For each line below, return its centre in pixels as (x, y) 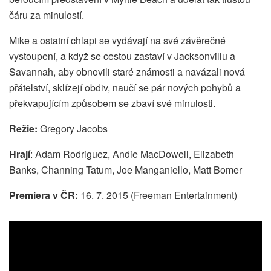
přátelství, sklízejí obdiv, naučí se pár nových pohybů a (125, 87)
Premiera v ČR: (44, 195)
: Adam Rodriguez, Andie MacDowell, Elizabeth (132, 154)
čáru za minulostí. (47, 15)
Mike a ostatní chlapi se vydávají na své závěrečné (117, 40)
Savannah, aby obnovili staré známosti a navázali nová (127, 71)
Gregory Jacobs (74, 128)
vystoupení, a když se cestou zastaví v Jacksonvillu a (122, 56)
